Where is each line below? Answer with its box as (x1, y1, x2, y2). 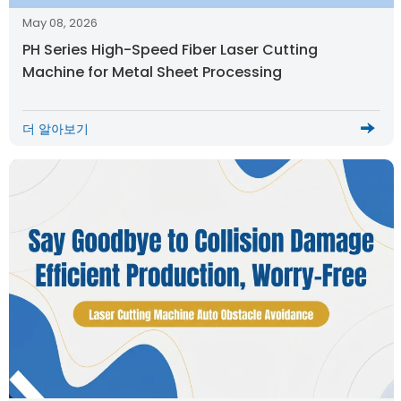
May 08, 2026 (22, 14, 98, 31)
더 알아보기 (22, 119, 89, 138)
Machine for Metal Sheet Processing (22, 62, 282, 82)
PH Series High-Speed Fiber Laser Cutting (22, 39, 318, 60)
